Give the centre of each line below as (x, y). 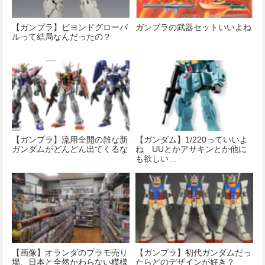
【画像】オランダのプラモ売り (70, 252)
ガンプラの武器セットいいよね (194, 27)
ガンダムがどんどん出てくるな (70, 149)
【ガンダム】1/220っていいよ (192, 140)
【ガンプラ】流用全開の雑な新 (70, 140)
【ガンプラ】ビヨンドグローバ (70, 27)
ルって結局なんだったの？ (62, 36)
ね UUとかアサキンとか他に (191, 149)
